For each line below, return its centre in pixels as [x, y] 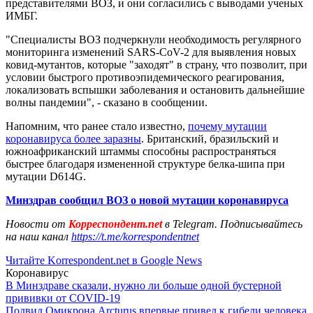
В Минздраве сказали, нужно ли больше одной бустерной [144, 285]
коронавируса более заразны [73, 138]
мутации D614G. [46, 176]
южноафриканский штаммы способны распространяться [141, 151]
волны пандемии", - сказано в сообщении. [107, 102]
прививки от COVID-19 [63, 298]
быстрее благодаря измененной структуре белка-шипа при [145, 163]
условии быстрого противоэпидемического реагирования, [145, 77]
